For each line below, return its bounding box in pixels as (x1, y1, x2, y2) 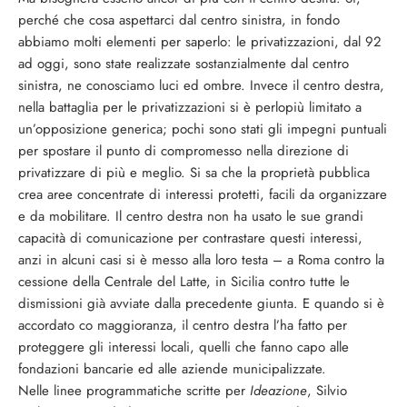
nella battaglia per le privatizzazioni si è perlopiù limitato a (18, 97, 362, 117)
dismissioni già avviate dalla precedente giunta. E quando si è (18, 293, 384, 313)
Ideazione (250, 381, 307, 401)
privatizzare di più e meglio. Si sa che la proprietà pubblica (18, 163, 370, 183)
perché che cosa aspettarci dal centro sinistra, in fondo (18, 10, 340, 30)
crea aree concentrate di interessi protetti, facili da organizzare (18, 184, 387, 204)
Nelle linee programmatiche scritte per (18, 381, 250, 401)
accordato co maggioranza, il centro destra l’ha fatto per (18, 315, 347, 335)
